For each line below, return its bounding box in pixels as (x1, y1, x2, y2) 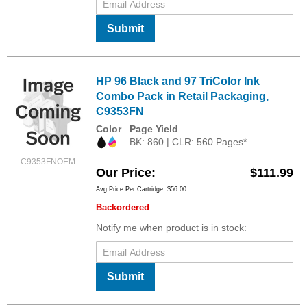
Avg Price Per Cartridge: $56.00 (96, 185, 186, 193)
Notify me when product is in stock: (96, 221, 247, 233)
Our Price (96, 165, 151, 180)
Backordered (96, 201, 149, 212)
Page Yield (130, 123, 178, 135)
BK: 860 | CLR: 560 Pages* (130, 136, 247, 148)
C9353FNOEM (21, 157, 75, 167)
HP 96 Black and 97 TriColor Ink (96, 75, 260, 88)
